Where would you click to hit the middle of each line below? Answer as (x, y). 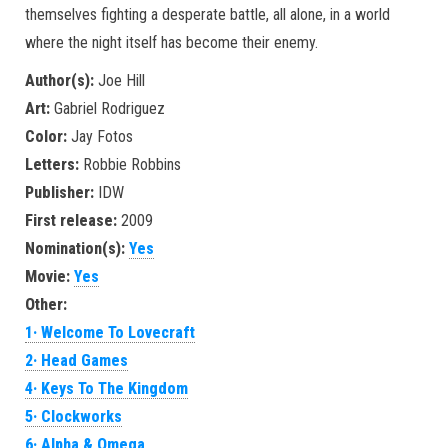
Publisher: (59, 192)
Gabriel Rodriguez (107, 108)
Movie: (47, 276)
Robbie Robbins (130, 164)
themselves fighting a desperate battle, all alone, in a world (207, 14)
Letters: (52, 164)
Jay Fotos (100, 136)
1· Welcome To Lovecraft (110, 332)
